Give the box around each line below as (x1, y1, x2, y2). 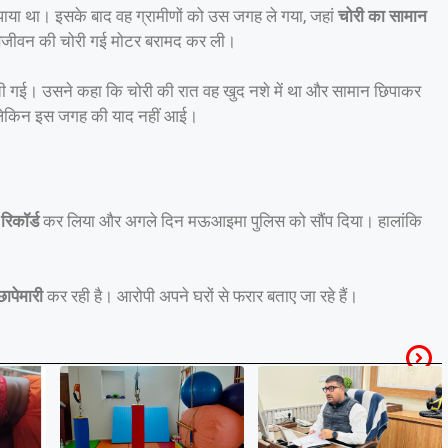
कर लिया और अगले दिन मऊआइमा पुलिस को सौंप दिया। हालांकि (39, 210, 422, 231)
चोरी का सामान (338, 5, 427, 26)
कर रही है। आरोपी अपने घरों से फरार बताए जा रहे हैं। (43, 286, 358, 307)
